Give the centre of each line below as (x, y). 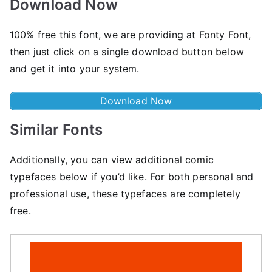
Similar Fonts (56, 129)
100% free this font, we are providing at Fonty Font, (131, 34)
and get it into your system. (75, 68)
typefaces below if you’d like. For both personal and (132, 176)
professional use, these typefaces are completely (125, 193)
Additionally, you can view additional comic (112, 159)
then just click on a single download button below (127, 51)
